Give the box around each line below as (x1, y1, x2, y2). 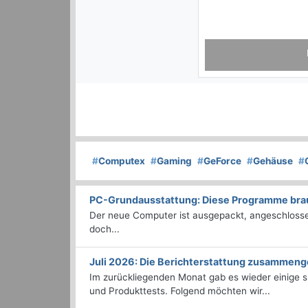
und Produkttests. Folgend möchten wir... (89, 285, 270, 297)
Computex (98, 155, 145, 167)
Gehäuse (253, 155, 293, 167)
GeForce (203, 155, 241, 167)
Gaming (157, 155, 192, 167)
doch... (89, 223, 120, 235)
